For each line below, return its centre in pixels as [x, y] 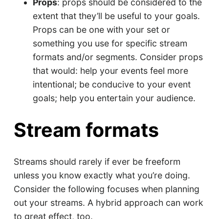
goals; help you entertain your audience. [114, 98]
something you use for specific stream [110, 44]
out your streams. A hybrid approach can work [108, 203]
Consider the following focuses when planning [106, 189]
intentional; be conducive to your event [112, 85]
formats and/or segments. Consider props [118, 57]
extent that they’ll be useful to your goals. [117, 16]
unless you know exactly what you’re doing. [102, 175]
